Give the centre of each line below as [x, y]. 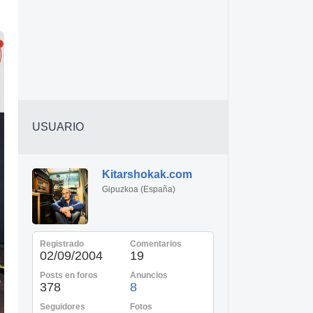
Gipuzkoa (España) [139, 189]
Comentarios [156, 244]
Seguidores [63, 307]
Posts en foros [69, 275]
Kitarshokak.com [147, 174]
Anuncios [149, 275]
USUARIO [58, 127]
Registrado [62, 244]
